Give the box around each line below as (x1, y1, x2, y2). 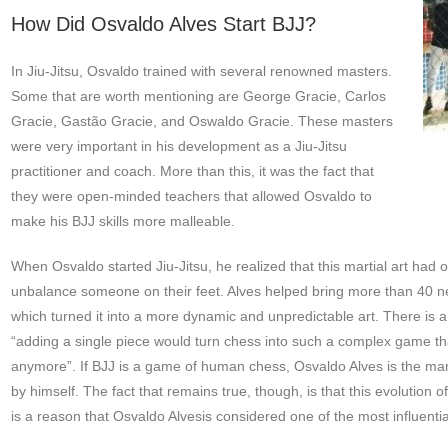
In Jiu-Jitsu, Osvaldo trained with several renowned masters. (10, 63, 392, 80)
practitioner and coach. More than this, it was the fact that (10, 163, 374, 180)
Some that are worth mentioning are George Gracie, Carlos (10, 88, 386, 105)
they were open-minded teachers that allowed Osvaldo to (10, 188, 372, 205)
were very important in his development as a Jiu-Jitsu (10, 138, 347, 155)
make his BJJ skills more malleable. (10, 213, 235, 230)
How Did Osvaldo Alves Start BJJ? (10, 13, 316, 36)
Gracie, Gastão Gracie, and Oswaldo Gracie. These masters (10, 113, 393, 130)
